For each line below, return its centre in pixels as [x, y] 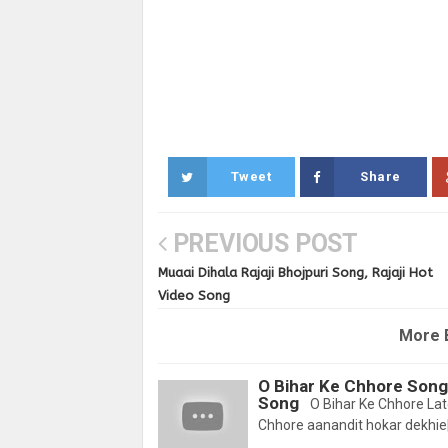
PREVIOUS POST [262, 244]
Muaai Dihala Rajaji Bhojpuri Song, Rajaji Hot [295, 273]
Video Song [194, 296]
